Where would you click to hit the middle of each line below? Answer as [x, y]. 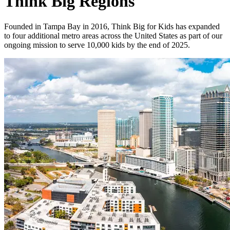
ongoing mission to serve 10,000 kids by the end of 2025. [97, 45]
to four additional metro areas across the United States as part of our [113, 35]
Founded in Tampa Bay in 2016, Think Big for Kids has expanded [112, 26]
